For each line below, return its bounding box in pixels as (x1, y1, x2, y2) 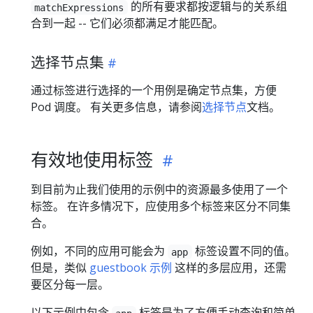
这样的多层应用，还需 (172, 260, 286, 276)
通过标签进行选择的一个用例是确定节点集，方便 (31, 82, 277, 99)
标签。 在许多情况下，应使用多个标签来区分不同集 (31, 198, 291, 214)
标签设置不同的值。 (191, 243, 296, 259)
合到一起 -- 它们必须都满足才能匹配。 (31, 15, 224, 31)
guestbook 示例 (89, 260, 172, 276)
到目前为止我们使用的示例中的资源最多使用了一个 (31, 182, 288, 198)
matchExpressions (34, 1, 124, 13)
